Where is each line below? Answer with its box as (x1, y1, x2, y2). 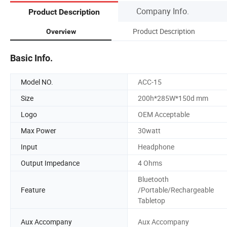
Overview (46, 27, 76, 35)
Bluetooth (138, 174, 169, 184)
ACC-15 (138, 77, 162, 87)
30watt (138, 125, 161, 135)
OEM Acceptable (138, 109, 190, 119)
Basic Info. (10, 52, 53, 63)
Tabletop (138, 195, 165, 205)
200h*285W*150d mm (138, 93, 208, 103)
